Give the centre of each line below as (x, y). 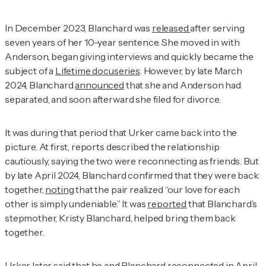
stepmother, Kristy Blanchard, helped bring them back (120, 218)
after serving (217, 28)
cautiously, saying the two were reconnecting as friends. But (132, 161)
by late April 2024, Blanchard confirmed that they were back (132, 175)
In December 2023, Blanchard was (78, 28)
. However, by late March (191, 71)
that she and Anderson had (183, 85)
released (170, 28)
